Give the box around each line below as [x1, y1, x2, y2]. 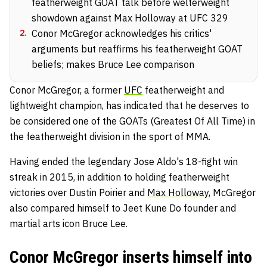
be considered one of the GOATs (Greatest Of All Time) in [10, 114, 255, 127]
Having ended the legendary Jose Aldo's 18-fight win [10, 155, 238, 167]
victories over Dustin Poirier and [10, 186, 147, 198]
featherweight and [142, 83, 224, 96]
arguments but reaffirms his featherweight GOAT [32, 42, 243, 55]
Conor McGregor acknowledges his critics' [32, 27, 212, 39]
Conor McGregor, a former [10, 83, 124, 96]
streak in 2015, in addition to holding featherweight [10, 170, 229, 183]
